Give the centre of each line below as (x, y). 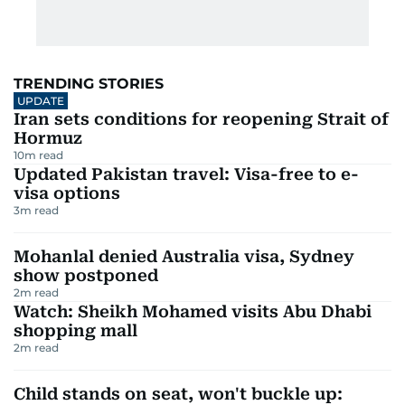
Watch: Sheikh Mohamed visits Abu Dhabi (193, 312)
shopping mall (75, 331)
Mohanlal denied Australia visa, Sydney (184, 257)
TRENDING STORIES (89, 84)
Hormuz (48, 138)
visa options (67, 193)
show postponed (86, 276)
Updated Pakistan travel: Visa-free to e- (186, 174)
